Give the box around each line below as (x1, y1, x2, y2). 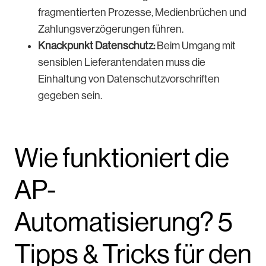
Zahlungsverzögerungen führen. (38, 23, 185, 35)
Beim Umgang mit (157, 39, 236, 52)
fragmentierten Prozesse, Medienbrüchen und (38, 6, 246, 18)
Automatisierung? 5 (14, 206, 233, 237)
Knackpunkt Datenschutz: (38, 39, 157, 52)
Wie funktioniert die (14, 142, 229, 173)
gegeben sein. (38, 89, 104, 102)
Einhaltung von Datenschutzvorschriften (38, 72, 220, 85)
